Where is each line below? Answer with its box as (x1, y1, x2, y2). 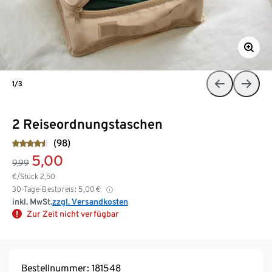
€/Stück (12, 171, 40, 181)
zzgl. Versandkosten (52, 196, 128, 206)
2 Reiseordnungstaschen (12, 115, 163, 132)
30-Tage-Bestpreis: (12, 184, 77, 194)
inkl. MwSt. (12, 196, 52, 206)
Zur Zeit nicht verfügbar (27, 208, 119, 219)
